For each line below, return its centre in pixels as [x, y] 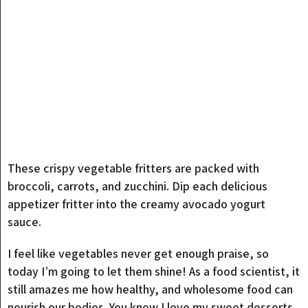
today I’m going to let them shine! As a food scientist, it [154, 271]
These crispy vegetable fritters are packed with [134, 168]
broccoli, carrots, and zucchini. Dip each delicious [138, 186]
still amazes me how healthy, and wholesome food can [151, 289]
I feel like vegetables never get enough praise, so [139, 253]
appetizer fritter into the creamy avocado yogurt [137, 204]
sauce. [25, 222]
